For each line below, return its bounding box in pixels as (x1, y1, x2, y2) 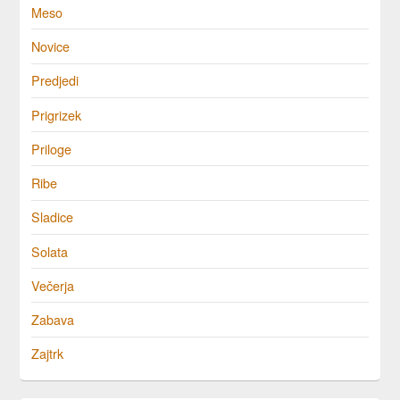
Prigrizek (31, 104, 82, 124)
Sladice (31, 207, 74, 227)
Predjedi (31, 71, 79, 90)
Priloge (31, 138, 72, 158)
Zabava (31, 310, 75, 329)
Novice (31, 37, 71, 56)
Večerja (31, 275, 75, 295)
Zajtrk (31, 344, 64, 363)
